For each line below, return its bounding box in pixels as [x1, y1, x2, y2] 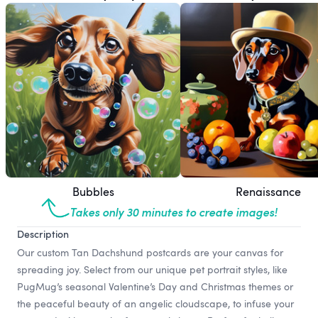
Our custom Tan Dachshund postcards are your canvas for [17, 245, 283, 259]
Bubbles [72, 184, 114, 200]
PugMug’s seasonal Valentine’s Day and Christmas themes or [17, 279, 293, 293]
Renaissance [235, 184, 301, 200]
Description [17, 226, 69, 241]
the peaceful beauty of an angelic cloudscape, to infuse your [17, 296, 294, 310]
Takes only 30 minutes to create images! [70, 203, 277, 220]
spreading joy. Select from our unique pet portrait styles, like [17, 262, 287, 276]
